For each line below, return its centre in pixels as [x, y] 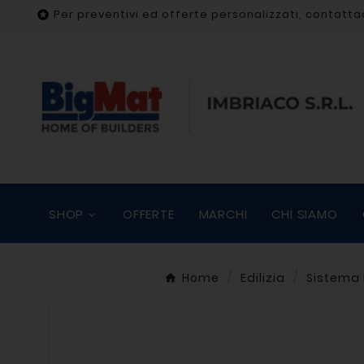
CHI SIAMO [305, 214]
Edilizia [262, 278]
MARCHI [223, 214]
